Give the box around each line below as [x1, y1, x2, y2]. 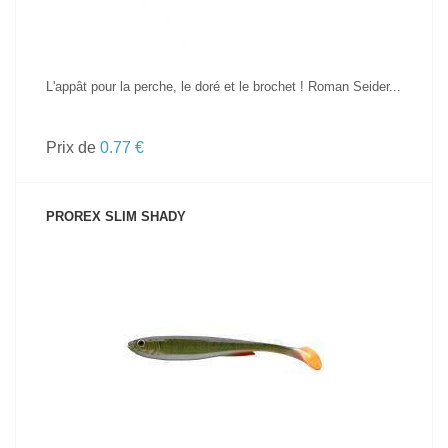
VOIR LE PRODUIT [175, 313, 273, 325]
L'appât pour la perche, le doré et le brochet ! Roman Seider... [46, 79, 401, 94]
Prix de [46, 139, 100, 156]
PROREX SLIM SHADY [46, 209, 186, 224]
